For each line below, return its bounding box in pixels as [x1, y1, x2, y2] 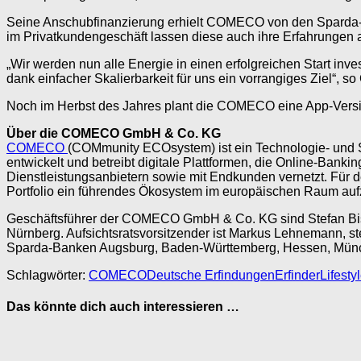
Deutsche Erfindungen [147, 268, 275, 282]
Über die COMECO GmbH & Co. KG [6, 126, 221, 140]
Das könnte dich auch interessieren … [6, 300, 239, 314]
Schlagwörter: [6, 268, 85, 282]
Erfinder [275, 268, 320, 282]
